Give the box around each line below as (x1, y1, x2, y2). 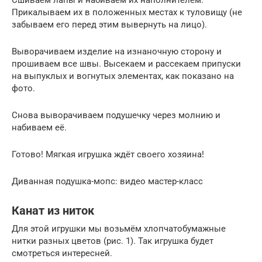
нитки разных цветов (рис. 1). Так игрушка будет (12, 235, 213, 246)
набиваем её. (12, 122, 67, 133)
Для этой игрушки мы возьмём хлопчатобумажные (12, 223, 226, 234)
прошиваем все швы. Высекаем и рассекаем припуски (12, 58, 241, 69)
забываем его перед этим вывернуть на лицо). (12, 19, 207, 30)
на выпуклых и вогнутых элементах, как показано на (12, 70, 234, 81)
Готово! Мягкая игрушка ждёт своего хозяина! (12, 149, 204, 160)
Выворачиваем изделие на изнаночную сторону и (12, 46, 222, 57)
